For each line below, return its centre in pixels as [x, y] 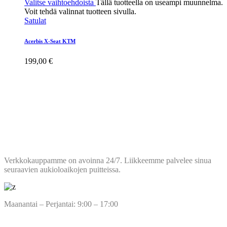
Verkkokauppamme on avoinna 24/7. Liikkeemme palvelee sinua [108, 160]
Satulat [35, 20]
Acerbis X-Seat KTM [50, 41]
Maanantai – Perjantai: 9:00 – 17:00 [61, 204]
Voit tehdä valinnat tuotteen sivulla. [80, 11]
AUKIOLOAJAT [45, 140]
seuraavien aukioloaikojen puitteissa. [62, 169]
